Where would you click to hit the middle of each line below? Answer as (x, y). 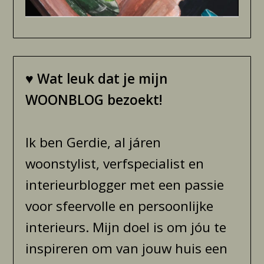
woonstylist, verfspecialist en (115, 163)
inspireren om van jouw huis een (127, 248)
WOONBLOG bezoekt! (94, 100)
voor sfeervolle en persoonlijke (120, 206)
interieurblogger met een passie (125, 184)
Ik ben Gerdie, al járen (93, 142)
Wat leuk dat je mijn (103, 78)
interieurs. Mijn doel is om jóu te (126, 227)
